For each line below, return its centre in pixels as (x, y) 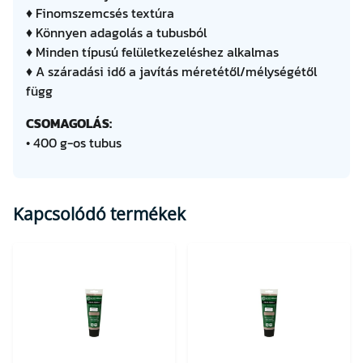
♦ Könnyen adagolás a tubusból (116, 33)
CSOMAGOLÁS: (69, 124)
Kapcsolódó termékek (99, 214)
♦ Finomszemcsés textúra (100, 13)
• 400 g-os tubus (74, 143)
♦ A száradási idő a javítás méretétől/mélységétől (171, 72)
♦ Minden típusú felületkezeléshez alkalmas (152, 52)
